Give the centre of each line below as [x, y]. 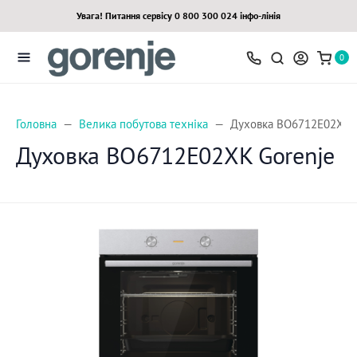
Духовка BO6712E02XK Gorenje [175, 155]
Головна [36, 124]
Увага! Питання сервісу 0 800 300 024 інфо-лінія [178, 16]
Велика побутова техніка [143, 124]
